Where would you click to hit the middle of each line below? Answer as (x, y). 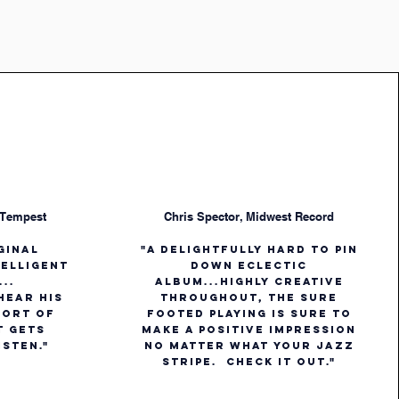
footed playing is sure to (249, 314)
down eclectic (249, 266)
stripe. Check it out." (249, 362)
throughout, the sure (249, 298)
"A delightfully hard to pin (249, 250)
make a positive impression (249, 330)
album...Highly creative (249, 282)
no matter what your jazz (249, 346)
